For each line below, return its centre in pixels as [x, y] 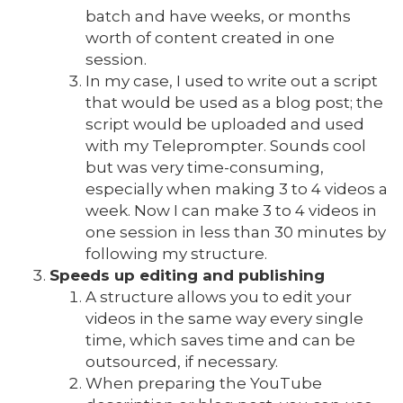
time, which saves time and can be [220, 340]
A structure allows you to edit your [219, 297]
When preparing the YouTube [204, 383]
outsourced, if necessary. [182, 362]
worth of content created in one [210, 38]
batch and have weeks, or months [218, 16]
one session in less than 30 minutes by [236, 232]
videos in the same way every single [224, 318]
